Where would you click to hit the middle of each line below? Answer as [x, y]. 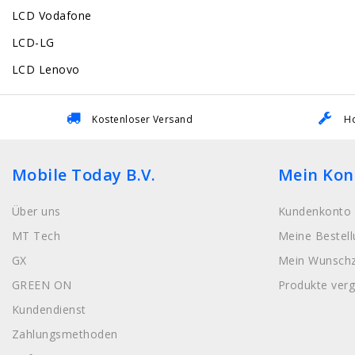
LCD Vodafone [52, 16]
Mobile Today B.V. [84, 174]
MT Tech [36, 235]
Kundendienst [49, 309]
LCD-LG [33, 43]
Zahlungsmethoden [65, 334]
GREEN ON [42, 284]
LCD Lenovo [46, 70]
